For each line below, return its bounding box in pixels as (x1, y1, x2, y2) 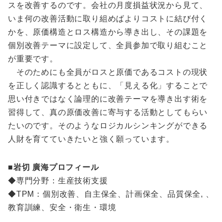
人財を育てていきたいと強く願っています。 (8, 135, 174, 144)
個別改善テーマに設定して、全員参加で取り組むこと (8, 41, 208, 50)
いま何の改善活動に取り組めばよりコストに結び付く (8, 14, 208, 23)
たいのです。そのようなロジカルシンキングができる (8, 121, 208, 130)
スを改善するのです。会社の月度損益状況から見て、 (8, 1, 208, 10)
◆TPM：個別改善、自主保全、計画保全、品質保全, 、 (8, 190, 214, 199)
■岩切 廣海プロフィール (8, 163, 99, 172)
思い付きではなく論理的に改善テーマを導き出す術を (8, 95, 208, 104)
